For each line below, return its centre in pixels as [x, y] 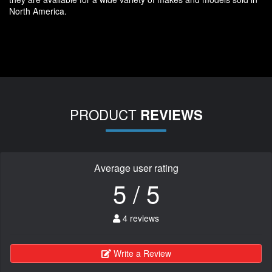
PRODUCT [105, 114]
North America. [38, 11]
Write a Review [142, 253]
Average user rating [136, 168]
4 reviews [140, 218]
